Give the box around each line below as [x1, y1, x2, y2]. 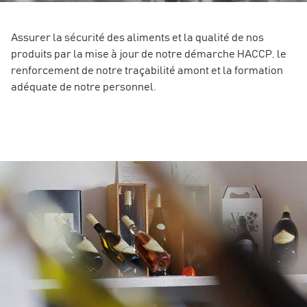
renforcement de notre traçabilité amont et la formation [11, 65, 283, 77]
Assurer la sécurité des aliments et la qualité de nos [11, 32, 264, 44]
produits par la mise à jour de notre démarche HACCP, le [11, 49, 286, 60]
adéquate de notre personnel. [11, 82, 156, 93]
